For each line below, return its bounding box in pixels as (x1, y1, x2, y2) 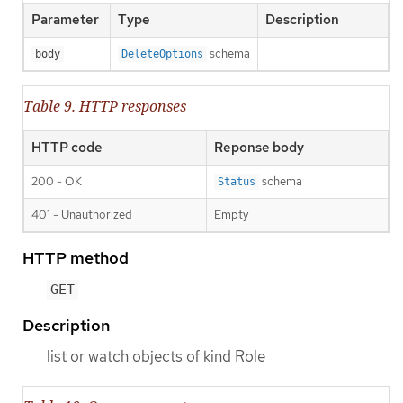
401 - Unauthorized (31, 206, 132, 222)
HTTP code (31, 138, 103, 157)
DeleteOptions (121, 47, 203, 60)
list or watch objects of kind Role (47, 346, 265, 367)
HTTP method (22, 246, 129, 268)
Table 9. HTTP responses (23, 95, 186, 116)
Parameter (31, 10, 99, 29)
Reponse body (214, 138, 304, 157)
